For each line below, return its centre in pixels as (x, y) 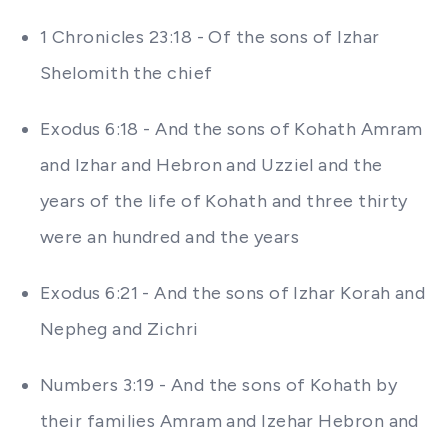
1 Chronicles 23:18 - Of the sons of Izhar (210, 37)
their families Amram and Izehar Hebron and (229, 421)
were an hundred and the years (170, 237)
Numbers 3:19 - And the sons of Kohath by (219, 385)
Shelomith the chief (126, 73)
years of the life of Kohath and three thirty (224, 201)
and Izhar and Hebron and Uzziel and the (211, 165)
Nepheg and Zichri (119, 329)
